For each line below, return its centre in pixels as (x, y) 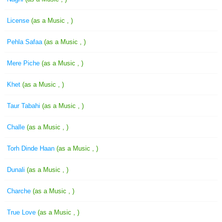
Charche (20, 191)
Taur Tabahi (25, 106)
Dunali (17, 170)
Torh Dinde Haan (32, 148)
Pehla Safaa (26, 42)
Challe (17, 127)
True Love (22, 212)
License (19, 21)
